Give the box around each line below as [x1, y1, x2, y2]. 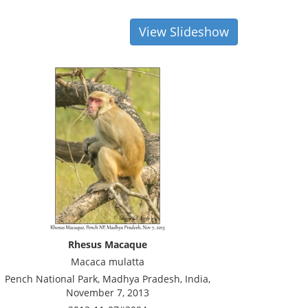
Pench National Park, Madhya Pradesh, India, [4, 272, 210, 285]
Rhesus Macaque [67, 238, 147, 251]
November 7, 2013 [65, 286, 149, 299]
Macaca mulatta [70, 255, 144, 268]
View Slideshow [139, 23, 229, 40]
